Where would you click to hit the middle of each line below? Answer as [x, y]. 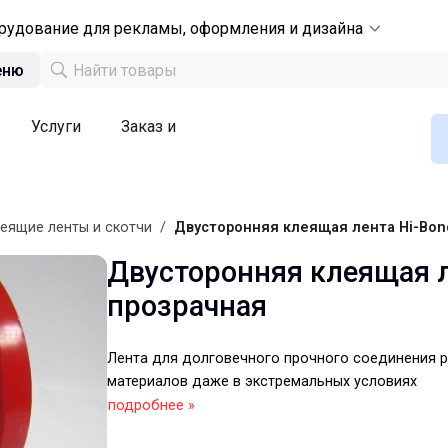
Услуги [56, 126]
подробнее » [151, 405]
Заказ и [148, 126]
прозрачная [187, 306]
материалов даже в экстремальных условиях [262, 381]
